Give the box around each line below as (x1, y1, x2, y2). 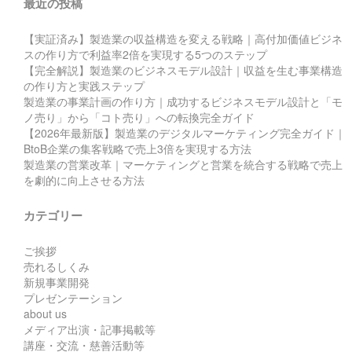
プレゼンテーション (24, 289, 123, 306)
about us (24, 305, 67, 321)
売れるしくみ (24, 258, 90, 274)
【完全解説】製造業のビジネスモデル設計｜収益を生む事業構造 (24, 61, 343, 78)
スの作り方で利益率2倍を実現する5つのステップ (24, 46, 267, 62)
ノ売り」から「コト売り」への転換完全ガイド (24, 108, 255, 125)
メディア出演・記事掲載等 (24, 321, 156, 337)
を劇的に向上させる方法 (24, 171, 145, 188)
